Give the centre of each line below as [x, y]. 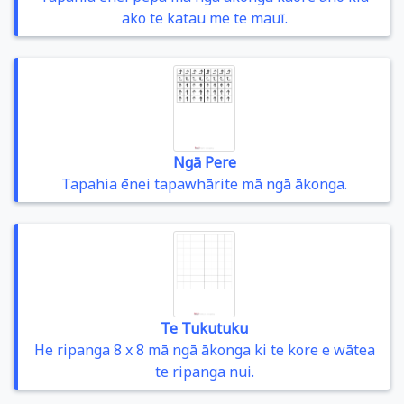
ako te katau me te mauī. [204, 18]
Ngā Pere [204, 162]
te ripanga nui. [204, 372]
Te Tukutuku [204, 328]
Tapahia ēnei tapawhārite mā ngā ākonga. [204, 184]
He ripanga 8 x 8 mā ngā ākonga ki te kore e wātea [204, 350]
